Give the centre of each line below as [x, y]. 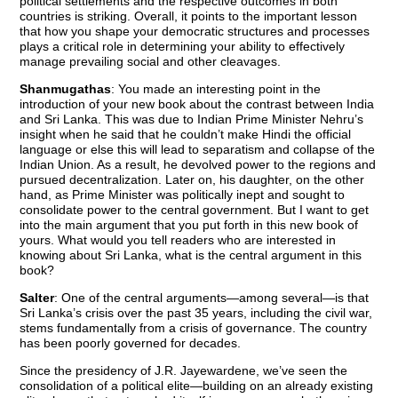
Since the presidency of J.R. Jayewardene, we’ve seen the [184, 371]
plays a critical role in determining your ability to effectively [183, 47]
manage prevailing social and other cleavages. [151, 62]
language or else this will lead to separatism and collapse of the [198, 150]
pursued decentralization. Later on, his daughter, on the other [192, 180]
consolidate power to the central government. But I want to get [195, 210]
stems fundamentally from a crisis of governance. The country [194, 328]
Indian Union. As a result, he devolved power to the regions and [198, 165]
